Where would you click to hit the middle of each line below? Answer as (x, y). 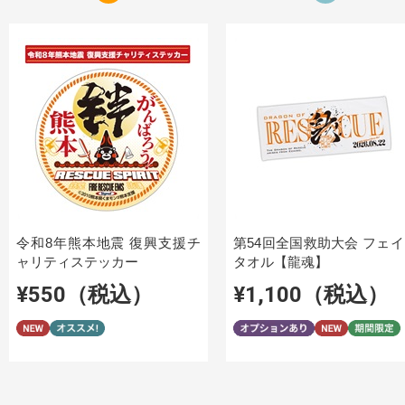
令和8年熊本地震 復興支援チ (108, 243)
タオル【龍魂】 (281, 262)
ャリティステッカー (77, 262)
